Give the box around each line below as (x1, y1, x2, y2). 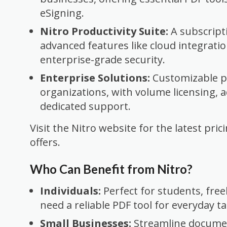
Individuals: (40, 184, 101, 198)
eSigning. (40, 6, 84, 20)
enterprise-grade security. (40, 52, 165, 66)
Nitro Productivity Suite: (40, 24, 168, 38)
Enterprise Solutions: (40, 70, 150, 85)
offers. (30, 135, 60, 149)
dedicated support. (40, 99, 131, 113)
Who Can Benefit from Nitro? (30, 162, 193, 177)
